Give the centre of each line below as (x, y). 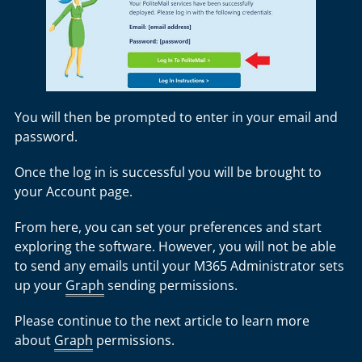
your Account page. (77, 192)
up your (40, 286)
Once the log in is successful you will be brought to (168, 173)
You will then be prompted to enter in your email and (176, 118)
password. (49, 137)
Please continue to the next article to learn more (162, 321)
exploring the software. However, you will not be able (175, 247)
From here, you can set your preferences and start (168, 227)
